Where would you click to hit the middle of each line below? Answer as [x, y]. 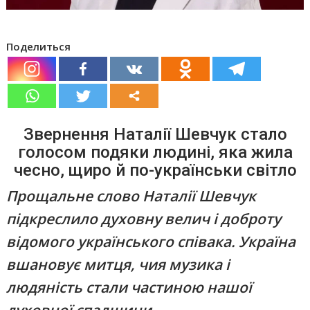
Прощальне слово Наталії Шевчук [131, 195]
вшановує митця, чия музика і [118, 264]
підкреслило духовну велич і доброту [144, 218]
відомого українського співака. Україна [151, 241]
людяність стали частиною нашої [129, 287]
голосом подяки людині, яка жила [155, 152]
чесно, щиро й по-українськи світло [155, 170]
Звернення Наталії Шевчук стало [155, 134]
